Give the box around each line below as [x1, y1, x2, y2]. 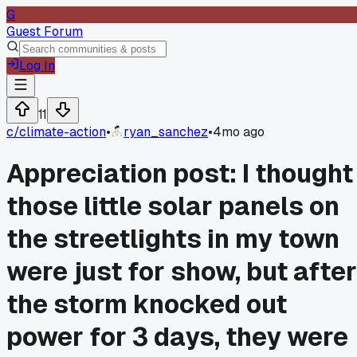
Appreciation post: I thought [6, 157, 353, 190]
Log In [19, 57, 55, 74]
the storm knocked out [6, 288, 287, 321]
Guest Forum [6, 23, 83, 40]
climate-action [19, 124, 106, 140]
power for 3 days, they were [6, 320, 348, 354]
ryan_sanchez [124, 124, 208, 140]
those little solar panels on [6, 190, 339, 223]
